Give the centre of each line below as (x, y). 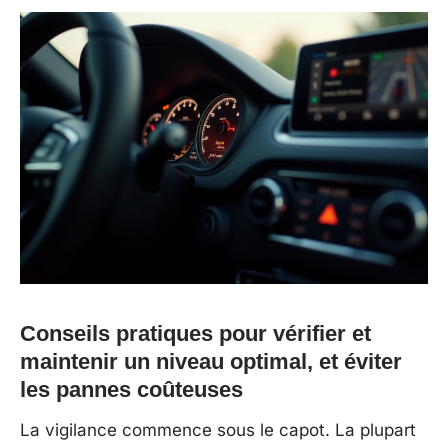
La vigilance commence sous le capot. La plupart (218, 429)
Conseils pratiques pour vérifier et (195, 333)
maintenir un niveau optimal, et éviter (211, 361)
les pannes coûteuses (131, 389)
